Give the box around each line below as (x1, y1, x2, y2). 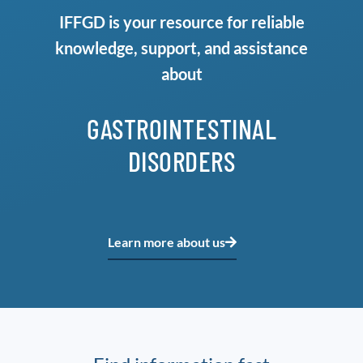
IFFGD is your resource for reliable (58, 11, 305, 32)
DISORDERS (127, 143, 236, 177)
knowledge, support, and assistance (55, 37, 308, 58)
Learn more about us (107, 233, 225, 250)
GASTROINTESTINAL (87, 111, 276, 145)
